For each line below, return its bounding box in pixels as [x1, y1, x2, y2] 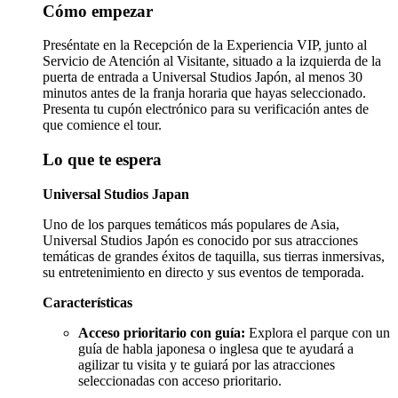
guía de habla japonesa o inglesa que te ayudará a [78, 340, 354, 356]
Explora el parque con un [245, 324, 390, 340]
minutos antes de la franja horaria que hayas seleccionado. [43, 85, 366, 101]
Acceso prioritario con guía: [78, 324, 245, 340]
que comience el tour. [43, 117, 162, 133]
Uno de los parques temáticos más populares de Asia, [43, 216, 339, 232]
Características [43, 294, 132, 310]
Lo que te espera [43, 150, 162, 170]
